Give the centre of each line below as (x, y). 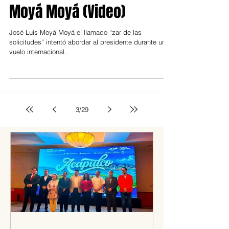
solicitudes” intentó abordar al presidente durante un (87, 62)
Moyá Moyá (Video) (67, 32)
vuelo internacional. (38, 72)
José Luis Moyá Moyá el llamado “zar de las (75, 53)
